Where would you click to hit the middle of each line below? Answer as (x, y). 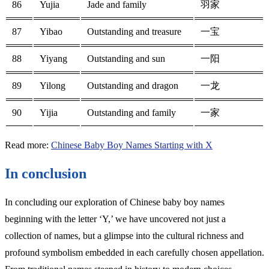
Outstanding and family (131, 113)
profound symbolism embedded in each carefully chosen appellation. (134, 252)
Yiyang (53, 59)
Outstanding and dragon (133, 86)
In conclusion (46, 173)
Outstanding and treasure (134, 32)
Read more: (28, 145)
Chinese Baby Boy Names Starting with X (132, 145)
